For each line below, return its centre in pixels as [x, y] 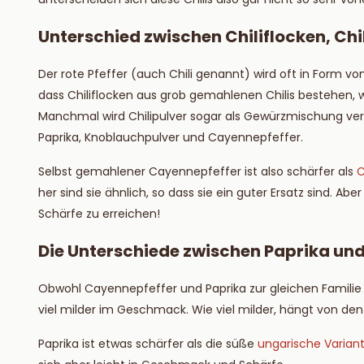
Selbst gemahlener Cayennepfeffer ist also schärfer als [197, 171]
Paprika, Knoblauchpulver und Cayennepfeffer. [171, 137]
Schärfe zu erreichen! [99, 214]
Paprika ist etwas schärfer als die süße [148, 344]
